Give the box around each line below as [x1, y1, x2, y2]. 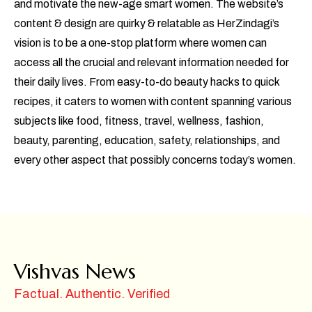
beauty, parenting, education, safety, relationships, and [14, 134, 280, 146]
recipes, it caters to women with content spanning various [14, 95, 292, 107]
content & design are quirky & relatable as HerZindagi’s [14, 17, 279, 29]
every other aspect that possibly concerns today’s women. [14, 153, 296, 166]
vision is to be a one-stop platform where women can [14, 36, 267, 49]
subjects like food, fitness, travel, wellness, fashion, [14, 114, 264, 127]
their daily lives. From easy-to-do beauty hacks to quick [14, 75, 279, 88]
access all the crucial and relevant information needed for [14, 56, 289, 68]
